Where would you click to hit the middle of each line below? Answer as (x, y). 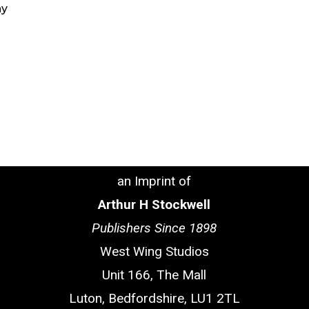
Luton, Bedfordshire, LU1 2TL (154, 298)
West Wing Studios (154, 251)
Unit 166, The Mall (154, 275)
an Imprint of (154, 181)
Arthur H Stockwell (154, 205)
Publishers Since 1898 (154, 228)
